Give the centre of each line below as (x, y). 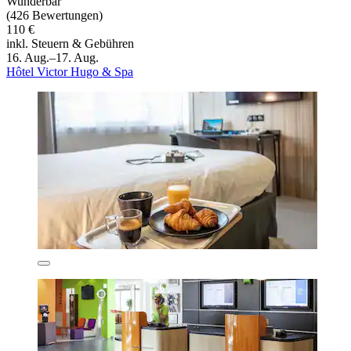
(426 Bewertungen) (54, 16)
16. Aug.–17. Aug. (52, 58)
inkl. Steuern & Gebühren (70, 44)
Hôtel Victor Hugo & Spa (70, 72)
